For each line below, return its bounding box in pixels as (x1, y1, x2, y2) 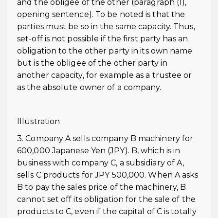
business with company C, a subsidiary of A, (17, 158, 184, 167)
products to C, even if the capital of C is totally (17, 207, 197, 216)
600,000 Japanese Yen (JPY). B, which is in (17, 146, 181, 155)
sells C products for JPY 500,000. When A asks (17, 170, 199, 180)
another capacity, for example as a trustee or (17, 71, 192, 80)
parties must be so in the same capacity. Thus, (17, 22, 195, 31)
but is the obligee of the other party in (17, 58, 168, 68)
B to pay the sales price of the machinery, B (17, 182, 186, 192)
